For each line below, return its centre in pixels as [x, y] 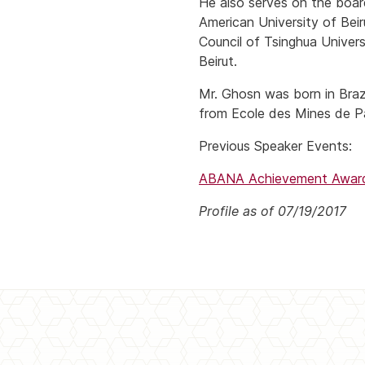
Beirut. [218, 61]
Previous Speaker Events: [275, 146]
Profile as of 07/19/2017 [273, 211]
